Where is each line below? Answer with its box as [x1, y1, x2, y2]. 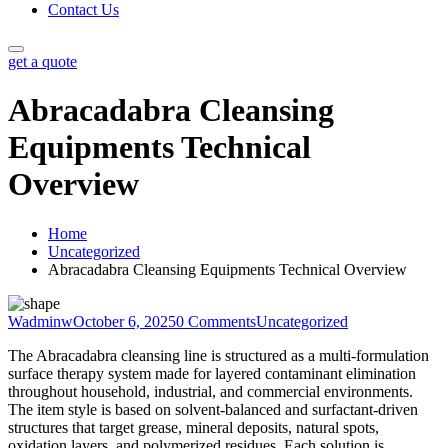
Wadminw [8, 312, 73, 330]
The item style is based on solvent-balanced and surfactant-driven [8, 400, 418, 418]
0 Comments [176, 312, 256, 330]
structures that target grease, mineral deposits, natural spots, [8, 418, 379, 436]
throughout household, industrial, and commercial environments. [8, 382, 413, 400]
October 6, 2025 [73, 312, 176, 330]
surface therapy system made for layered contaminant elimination [8, 364, 416, 382]
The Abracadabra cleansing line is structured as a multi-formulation [8, 346, 429, 364]
